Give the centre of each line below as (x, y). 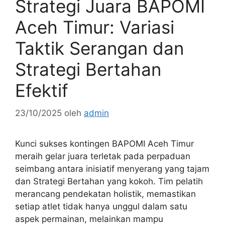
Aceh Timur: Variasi (95, 27)
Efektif (42, 91)
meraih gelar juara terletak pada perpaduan (103, 156)
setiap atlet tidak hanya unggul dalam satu (101, 206)
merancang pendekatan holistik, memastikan (105, 194)
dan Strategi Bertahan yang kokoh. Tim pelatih (109, 181)
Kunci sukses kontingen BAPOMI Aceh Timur (104, 143)
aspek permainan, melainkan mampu (89, 219)
